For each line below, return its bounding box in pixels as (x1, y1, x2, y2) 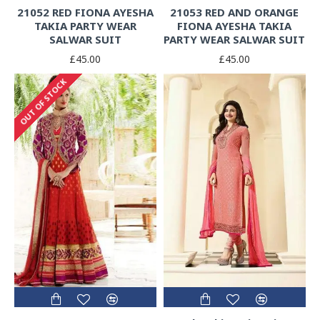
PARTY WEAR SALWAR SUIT (164, 32, 306, 47)
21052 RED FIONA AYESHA (16, 5, 154, 20)
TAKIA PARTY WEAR (34, 19, 136, 34)
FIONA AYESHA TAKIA (177, 19, 292, 34)
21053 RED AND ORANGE (170, 5, 299, 20)
